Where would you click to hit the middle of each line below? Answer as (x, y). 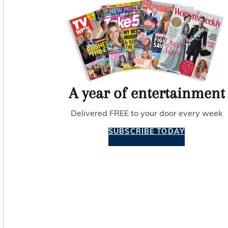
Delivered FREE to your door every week (147, 113)
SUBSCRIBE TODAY (147, 131)
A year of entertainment (147, 93)
